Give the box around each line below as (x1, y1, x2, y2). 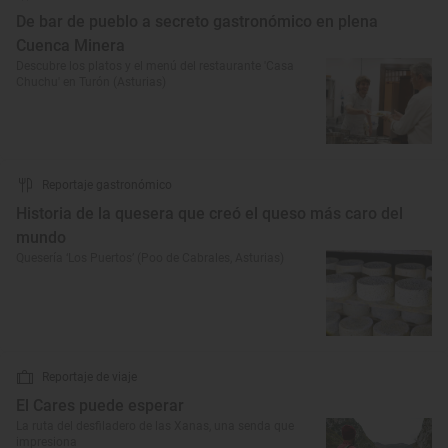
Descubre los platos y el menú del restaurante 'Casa (16, 59, 294, 73)
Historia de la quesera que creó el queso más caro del (16, 204, 403, 223)
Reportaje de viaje (42, 370, 137, 384)
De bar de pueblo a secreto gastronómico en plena (16, 12, 378, 31)
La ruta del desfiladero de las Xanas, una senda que (16, 419, 294, 433)
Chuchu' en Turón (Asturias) (16, 75, 166, 89)
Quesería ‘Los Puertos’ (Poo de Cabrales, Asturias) (16, 251, 284, 265)
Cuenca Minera (16, 36, 125, 55)
